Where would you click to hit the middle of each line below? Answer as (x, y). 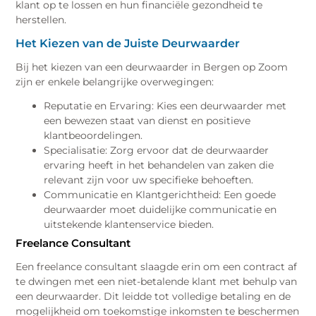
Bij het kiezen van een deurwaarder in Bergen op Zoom (152, 67)
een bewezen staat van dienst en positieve (147, 120)
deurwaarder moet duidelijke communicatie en (160, 209)
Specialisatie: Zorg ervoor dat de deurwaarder (157, 150)
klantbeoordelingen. (93, 135)
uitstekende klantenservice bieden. (129, 224)
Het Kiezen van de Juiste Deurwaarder (128, 43)
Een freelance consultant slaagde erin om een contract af (157, 267)
